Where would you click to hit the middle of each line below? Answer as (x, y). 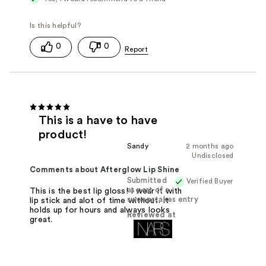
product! (63, 134)
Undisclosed (213, 155)
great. (41, 220)
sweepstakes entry (162, 199)
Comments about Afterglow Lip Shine (105, 170)
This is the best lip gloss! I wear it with (106, 191)
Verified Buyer (210, 181)
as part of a (148, 190)
